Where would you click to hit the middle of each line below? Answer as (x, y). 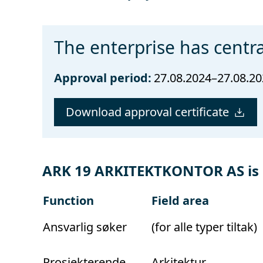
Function (68, 200)
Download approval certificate (147, 112)
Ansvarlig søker (85, 227)
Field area (180, 200)
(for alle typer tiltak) (204, 227)
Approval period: (103, 77)
